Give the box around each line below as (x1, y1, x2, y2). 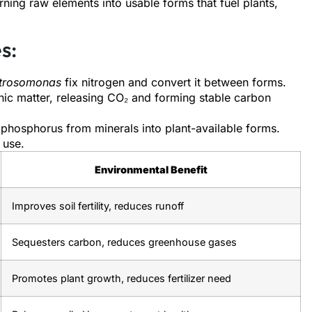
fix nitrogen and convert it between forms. (61, 75, 286, 89)
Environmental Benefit (94, 163, 208, 175)
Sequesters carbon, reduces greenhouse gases (12, 235, 237, 248)
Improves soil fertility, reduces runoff (12, 199, 184, 212)
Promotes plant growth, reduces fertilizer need (12, 272, 231, 284)
